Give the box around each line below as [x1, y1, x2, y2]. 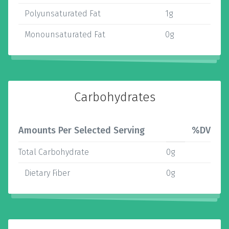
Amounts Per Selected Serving [18, 125, 145, 136]
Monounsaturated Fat [18, 30, 105, 39]
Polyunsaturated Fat [18, 9, 101, 18]
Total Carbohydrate [18, 147, 89, 157]
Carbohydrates [74, 90, 155, 104]
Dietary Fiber [18, 168, 70, 178]
